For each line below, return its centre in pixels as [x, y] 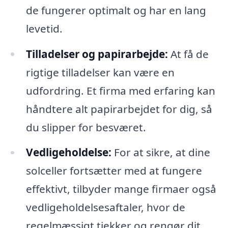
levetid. [44, 28]
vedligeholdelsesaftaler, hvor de [105, 207]
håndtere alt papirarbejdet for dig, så [119, 109]
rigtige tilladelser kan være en [100, 72]
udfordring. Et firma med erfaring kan [120, 90]
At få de [188, 54]
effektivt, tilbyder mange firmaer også [121, 189]
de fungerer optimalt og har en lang [116, 10]
